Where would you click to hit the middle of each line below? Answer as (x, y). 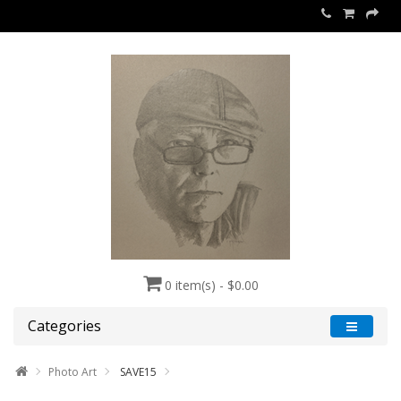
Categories (64, 326)
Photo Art (73, 372)
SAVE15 (137, 372)
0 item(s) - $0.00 (211, 285)
